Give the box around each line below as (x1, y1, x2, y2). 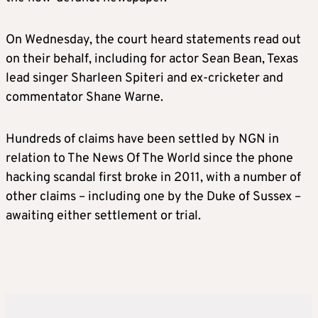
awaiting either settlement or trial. (6, 208, 201, 225)
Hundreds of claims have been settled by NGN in (6, 131, 279, 148)
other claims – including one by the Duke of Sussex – (6, 189, 301, 206)
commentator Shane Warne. (6, 89, 163, 106)
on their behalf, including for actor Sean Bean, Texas (6, 51, 298, 68)
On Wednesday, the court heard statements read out (6, 32, 301, 49)
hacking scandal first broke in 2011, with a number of (6, 170, 301, 187)
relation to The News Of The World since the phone (6, 150, 293, 168)
